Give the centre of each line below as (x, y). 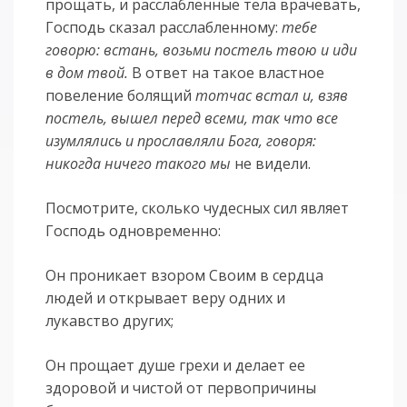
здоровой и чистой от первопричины (181, 388)
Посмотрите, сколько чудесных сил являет (198, 208)
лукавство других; (110, 321)
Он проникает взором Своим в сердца (185, 276)
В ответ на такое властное (227, 73)
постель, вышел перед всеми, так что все (192, 119)
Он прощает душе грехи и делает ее (176, 366)
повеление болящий (121, 96)
